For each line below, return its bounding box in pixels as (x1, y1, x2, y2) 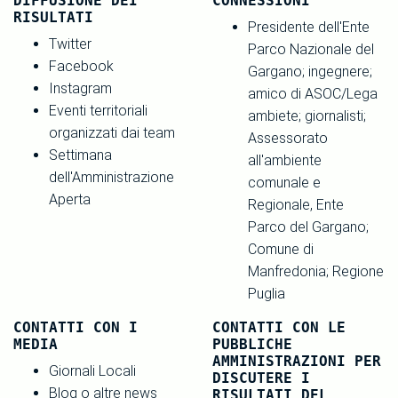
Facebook (49, 57, 114, 75)
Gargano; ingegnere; (248, 62, 372, 80)
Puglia (248, 284, 285, 302)
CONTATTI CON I (13, 318, 138, 336)
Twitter (49, 35, 92, 52)
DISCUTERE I (212, 369, 310, 386)
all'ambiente (248, 151, 322, 169)
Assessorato (248, 129, 328, 147)
